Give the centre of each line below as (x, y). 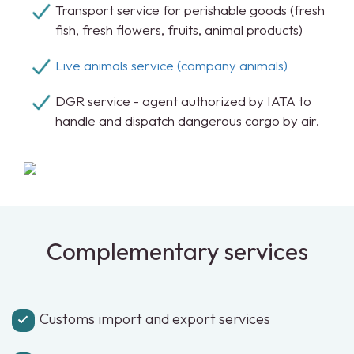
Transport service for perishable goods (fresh (190, 10)
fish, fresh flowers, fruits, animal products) (179, 30)
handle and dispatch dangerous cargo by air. (187, 121)
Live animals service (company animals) (171, 65)
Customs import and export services (155, 319)
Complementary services (177, 251)
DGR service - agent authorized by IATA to (183, 101)
